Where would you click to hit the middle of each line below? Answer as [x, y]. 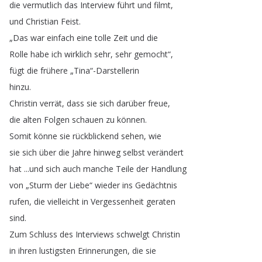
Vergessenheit [117, 201]
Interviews [95, 234]
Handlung [169, 169]
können [131, 120]
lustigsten [57, 251]
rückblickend [96, 136]
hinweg [107, 152]
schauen [88, 120]
